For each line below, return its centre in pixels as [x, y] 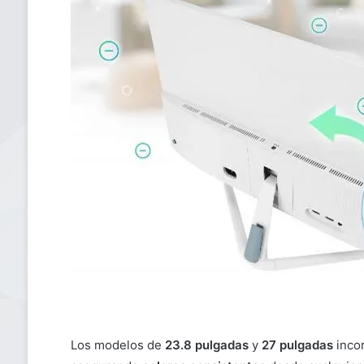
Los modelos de [117, 345]
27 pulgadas [297, 345]
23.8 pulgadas [206, 345]
